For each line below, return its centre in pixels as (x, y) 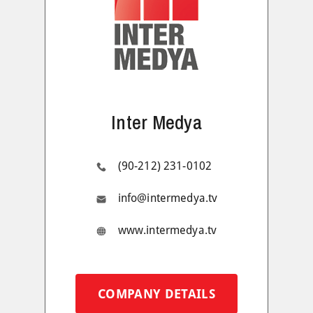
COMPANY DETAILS (156, 293)
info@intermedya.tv (168, 198)
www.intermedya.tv (167, 230)
